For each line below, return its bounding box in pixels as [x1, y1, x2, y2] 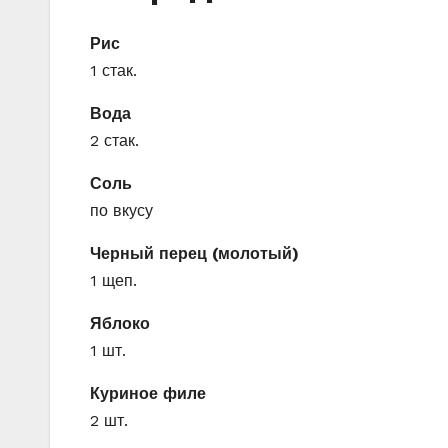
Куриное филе [90, 383, 206, 403]
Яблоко [90, 313, 150, 333]
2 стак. [90, 130, 139, 150]
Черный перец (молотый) [90, 243, 299, 263]
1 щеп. [90, 270, 137, 290]
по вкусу [90, 200, 153, 220]
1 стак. [90, 60, 137, 80]
